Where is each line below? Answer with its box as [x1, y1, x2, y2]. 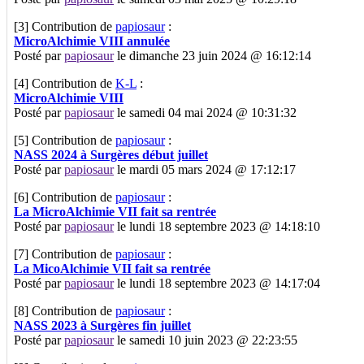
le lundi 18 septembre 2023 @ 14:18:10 [114, 219, 320, 233]
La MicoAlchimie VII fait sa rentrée [14, 261, 210, 275]
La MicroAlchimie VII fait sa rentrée [14, 204, 216, 219]
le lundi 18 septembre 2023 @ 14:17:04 [114, 275, 320, 290]
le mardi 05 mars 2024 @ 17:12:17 [114, 162, 296, 176]
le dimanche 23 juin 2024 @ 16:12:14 [114, 48, 311, 63]
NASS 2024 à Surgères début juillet [14, 147, 208, 162]
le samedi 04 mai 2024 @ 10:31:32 [114, 105, 297, 119]
